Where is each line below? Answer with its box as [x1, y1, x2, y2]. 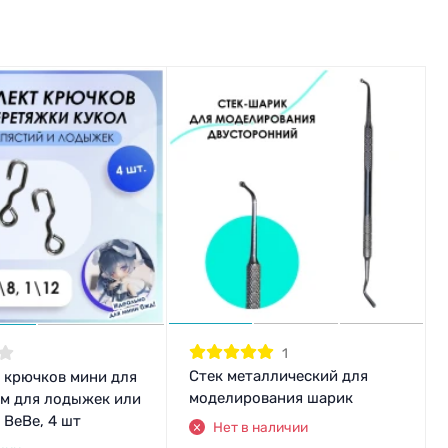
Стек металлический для [188, 367, 368, 386]
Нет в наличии [212, 419, 308, 436]
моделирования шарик [188, 389, 353, 408]
